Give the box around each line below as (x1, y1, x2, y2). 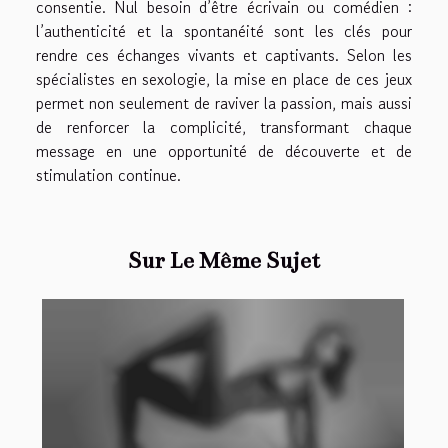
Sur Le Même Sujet (128, 246, 320, 274)
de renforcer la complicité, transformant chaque (36, 114, 412, 139)
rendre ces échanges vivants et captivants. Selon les (36, 42, 412, 67)
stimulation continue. (36, 162, 181, 187)
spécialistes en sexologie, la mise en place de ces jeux (36, 66, 412, 91)
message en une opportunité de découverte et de (36, 138, 412, 163)
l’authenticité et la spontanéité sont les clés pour (36, 18, 412, 43)
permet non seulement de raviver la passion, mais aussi (36, 90, 412, 115)
